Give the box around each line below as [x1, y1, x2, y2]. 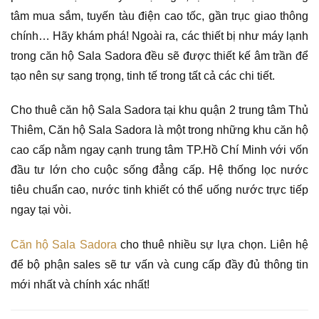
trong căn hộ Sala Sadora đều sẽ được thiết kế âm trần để [11, 49, 308, 62]
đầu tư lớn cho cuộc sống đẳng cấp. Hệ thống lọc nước [11, 164, 308, 177]
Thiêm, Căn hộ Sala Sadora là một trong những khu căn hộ [11, 124, 308, 137]
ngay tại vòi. [11, 204, 71, 216]
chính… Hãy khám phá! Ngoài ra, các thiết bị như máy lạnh [11, 29, 308, 42]
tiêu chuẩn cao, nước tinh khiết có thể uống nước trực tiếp [11, 184, 308, 197]
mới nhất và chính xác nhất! [11, 278, 150, 291]
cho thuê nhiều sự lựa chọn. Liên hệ [116, 239, 309, 251]
